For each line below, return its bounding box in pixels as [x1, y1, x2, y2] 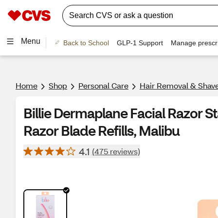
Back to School [63, 38, 109, 47]
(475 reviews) [92, 146, 140, 156]
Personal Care [78, 80, 128, 91]
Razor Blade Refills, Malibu [23, 122, 180, 139]
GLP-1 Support [116, 38, 163, 47]
